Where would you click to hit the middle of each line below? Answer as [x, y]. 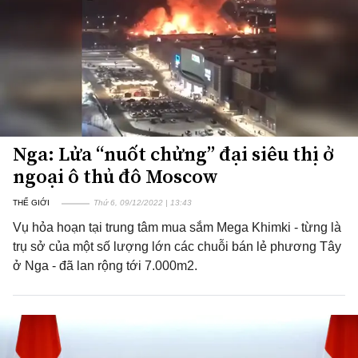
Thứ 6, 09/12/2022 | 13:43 [143, 203]
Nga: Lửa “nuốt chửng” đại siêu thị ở [173, 154]
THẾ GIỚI [31, 203]
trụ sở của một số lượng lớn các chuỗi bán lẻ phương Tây [177, 247]
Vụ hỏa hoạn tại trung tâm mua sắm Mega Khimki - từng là [177, 227]
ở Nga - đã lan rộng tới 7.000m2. [105, 266]
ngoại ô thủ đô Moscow [115, 176]
